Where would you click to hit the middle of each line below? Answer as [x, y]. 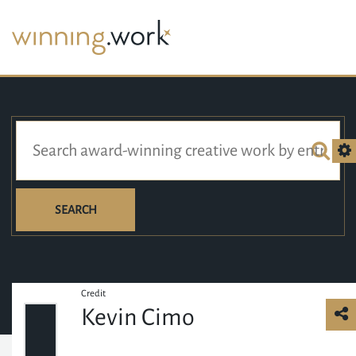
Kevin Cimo [138, 317]
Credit [94, 294]
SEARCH [75, 210]
